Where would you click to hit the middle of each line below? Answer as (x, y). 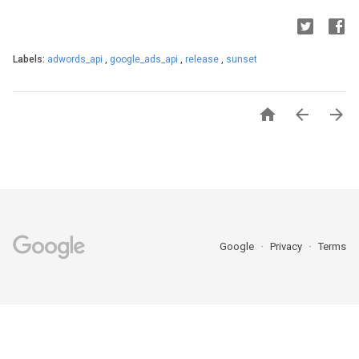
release (203, 59)
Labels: (30, 59)
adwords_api (76, 59)
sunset (242, 59)
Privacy (287, 246)
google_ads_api (145, 59)
